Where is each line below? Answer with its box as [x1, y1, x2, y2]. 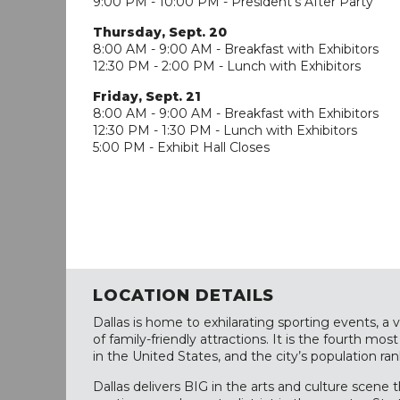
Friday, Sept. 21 [93, 87, 201, 104]
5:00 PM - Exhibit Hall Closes [93, 138, 270, 155]
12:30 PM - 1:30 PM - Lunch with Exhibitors [93, 121, 357, 138]
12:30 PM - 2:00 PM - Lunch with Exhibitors [93, 57, 361, 74]
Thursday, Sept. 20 [93, 23, 227, 40]
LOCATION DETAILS [93, 285, 275, 305]
